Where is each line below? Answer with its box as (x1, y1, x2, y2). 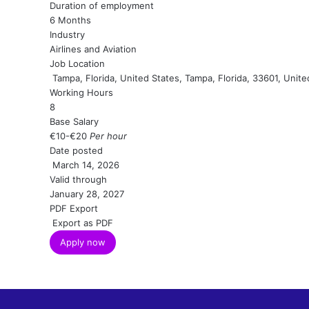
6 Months (50, 14, 91, 26)
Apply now (60, 237, 106, 248)
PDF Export (50, 203, 98, 214)
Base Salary (50, 116, 99, 127)
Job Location (50, 58, 105, 69)
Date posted (50, 145, 103, 156)
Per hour (87, 130, 127, 141)
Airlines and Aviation (50, 43, 137, 54)
